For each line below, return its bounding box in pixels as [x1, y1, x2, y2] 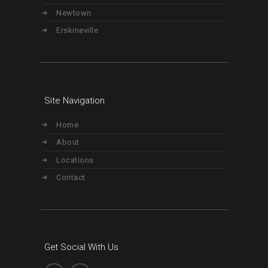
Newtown [56, 8, 92, 17]
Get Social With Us [44, 242, 118, 253]
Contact [56, 172, 86, 182]
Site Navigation [44, 95, 105, 106]
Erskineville [56, 25, 98, 35]
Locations [56, 155, 94, 165]
